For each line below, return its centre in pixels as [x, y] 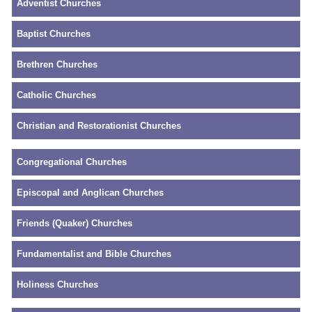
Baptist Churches [54, 33]
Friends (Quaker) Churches [75, 223]
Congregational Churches [72, 162]
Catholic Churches [56, 95]
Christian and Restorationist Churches [99, 125]
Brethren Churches [57, 64]
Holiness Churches [57, 284]
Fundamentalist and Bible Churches [94, 253]
